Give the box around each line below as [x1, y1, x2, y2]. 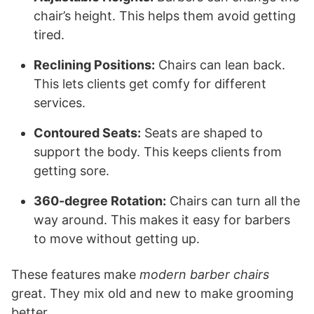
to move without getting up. [34, 231, 200, 246]
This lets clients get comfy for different [34, 76, 266, 91]
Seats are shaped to [141, 125, 263, 140]
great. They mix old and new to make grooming [11, 285, 294, 301]
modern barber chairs [139, 266, 269, 282]
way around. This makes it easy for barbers [34, 212, 290, 227]
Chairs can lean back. [155, 57, 285, 72]
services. [34, 95, 86, 110]
